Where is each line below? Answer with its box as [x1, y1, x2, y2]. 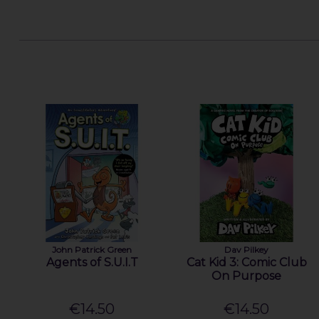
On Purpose [211, 269, 282, 283]
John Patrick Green [52, 244, 132, 256]
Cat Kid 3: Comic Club [186, 256, 307, 270]
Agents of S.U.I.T [46, 256, 138, 270]
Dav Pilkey [224, 244, 269, 256]
